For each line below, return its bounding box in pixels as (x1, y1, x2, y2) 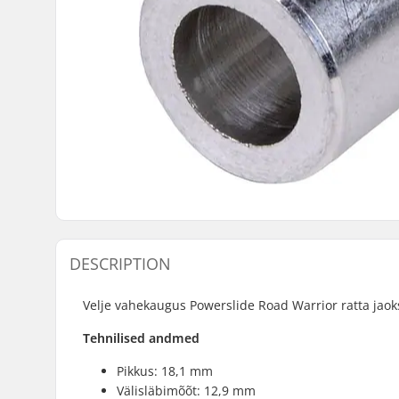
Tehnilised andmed (83, 329, 199, 346)
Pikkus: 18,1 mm (117, 362, 213, 379)
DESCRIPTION (69, 252, 171, 274)
